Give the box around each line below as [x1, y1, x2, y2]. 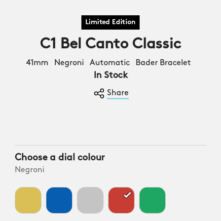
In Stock [93, 71, 128, 80]
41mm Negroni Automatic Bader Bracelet [26, 59, 195, 67]
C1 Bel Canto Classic [40, 37, 181, 52]
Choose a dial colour [15, 153, 105, 163]
